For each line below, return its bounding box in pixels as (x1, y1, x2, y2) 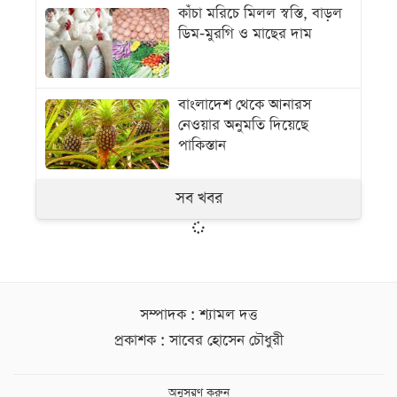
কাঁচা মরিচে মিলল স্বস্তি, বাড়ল (178, 4, 342, 25)
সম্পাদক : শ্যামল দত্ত (140, 305, 257, 326)
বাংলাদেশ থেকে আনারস (178, 95, 311, 116)
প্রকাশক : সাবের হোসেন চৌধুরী (113, 331, 284, 352)
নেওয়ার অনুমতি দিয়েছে (178, 115, 308, 136)
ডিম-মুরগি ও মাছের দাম (178, 24, 312, 45)
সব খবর (175, 188, 222, 210)
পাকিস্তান (178, 136, 226, 157)
